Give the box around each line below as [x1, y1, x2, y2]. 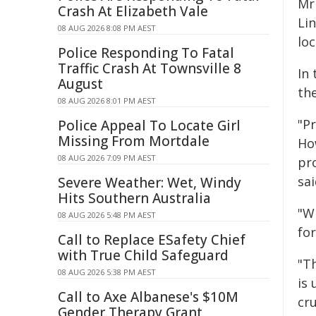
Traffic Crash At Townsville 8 [58, 59, 241, 78]
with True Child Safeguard [58, 246, 229, 265]
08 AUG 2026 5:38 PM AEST [58, 267, 156, 277]
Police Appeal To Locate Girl [58, 116, 241, 135]
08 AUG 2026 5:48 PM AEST [58, 209, 156, 220]
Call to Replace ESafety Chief [58, 231, 245, 249]
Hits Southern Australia [58, 189, 211, 207]
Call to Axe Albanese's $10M [58, 288, 238, 306]
